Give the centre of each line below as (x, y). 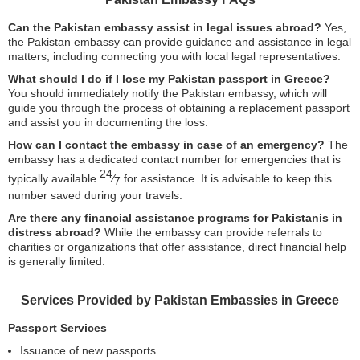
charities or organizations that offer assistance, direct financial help (177, 247)
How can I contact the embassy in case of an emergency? (166, 145)
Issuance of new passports (88, 351)
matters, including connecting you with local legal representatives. (174, 56)
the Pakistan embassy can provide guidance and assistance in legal (180, 42)
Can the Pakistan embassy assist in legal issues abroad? (165, 27)
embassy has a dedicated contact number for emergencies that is (174, 159)
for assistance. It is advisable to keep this (226, 178)
